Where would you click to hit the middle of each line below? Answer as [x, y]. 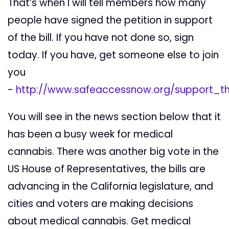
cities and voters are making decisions [100, 204]
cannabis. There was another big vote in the [113, 152]
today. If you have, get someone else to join [113, 55]
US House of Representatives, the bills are [107, 169]
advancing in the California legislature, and [110, 187]
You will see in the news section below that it [114, 117]
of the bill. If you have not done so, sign [101, 38]
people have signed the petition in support [110, 20]
